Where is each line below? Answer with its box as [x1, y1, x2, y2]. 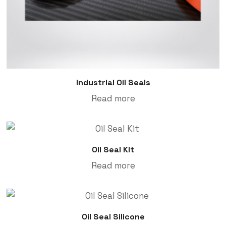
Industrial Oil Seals [76, 77, 150, 88]
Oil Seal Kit [92, 144, 134, 155]
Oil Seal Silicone [81, 211, 145, 222]
